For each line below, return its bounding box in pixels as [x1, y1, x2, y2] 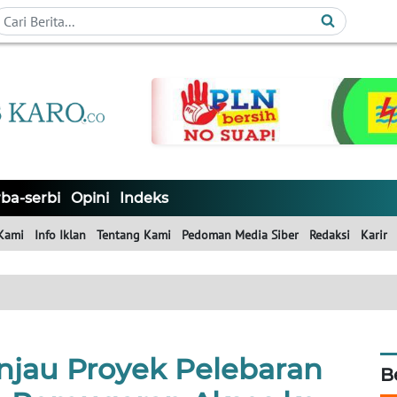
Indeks [120, 190, 168, 207]
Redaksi [309, 227, 350, 244]
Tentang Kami [97, 227, 171, 244]
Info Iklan [35, 227, 86, 244]
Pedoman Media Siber [182, 227, 299, 244]
